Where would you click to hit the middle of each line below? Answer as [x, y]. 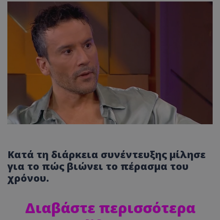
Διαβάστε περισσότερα [110, 208]
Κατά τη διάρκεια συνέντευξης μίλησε [107, 155]
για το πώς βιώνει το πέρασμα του [98, 166]
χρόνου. [28, 178]
